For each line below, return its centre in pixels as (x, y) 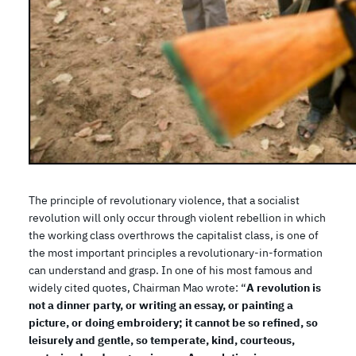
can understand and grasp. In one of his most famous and (170, 270)
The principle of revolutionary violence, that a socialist (164, 200)
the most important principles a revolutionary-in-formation (176, 252)
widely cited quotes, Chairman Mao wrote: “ (137, 287)
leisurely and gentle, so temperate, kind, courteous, (162, 340)
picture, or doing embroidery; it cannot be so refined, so (173, 322)
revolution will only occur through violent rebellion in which (177, 217)
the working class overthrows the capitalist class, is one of (174, 235)
